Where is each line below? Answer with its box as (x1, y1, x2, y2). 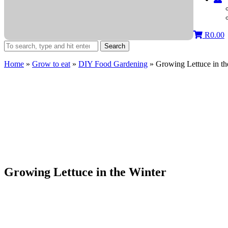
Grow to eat (32, 60, 70, 68)
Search (104, 42, 125, 50)
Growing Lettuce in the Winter (4, 165, 166, 179)
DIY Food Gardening (78, 60, 148, 68)
